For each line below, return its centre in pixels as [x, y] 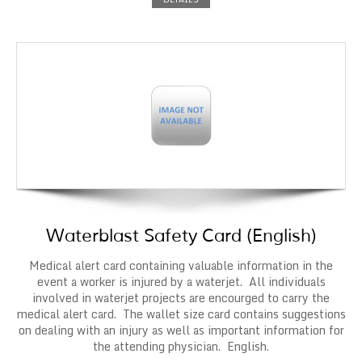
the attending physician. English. [181, 347]
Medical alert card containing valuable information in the [181, 266]
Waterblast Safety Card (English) [181, 236]
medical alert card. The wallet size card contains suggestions [181, 314]
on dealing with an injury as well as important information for [181, 330]
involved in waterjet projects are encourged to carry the [181, 298]
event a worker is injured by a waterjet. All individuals [181, 282]
